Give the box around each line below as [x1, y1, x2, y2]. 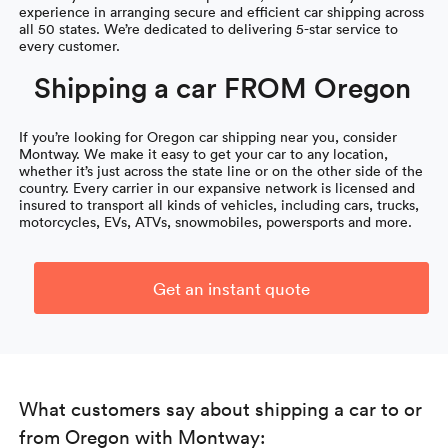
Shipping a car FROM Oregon [34, 67, 412, 106]
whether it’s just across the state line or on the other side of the [19, 160, 424, 180]
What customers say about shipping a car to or [19, 394, 423, 421]
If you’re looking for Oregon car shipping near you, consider [19, 126, 398, 146]
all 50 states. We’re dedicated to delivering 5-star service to [19, 18, 399, 38]
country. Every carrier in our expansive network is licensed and [19, 177, 416, 197]
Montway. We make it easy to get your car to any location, [19, 143, 389, 163]
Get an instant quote [153, 276, 310, 299]
